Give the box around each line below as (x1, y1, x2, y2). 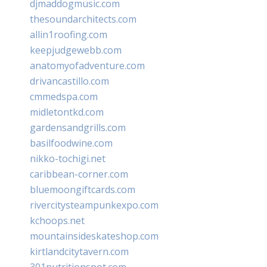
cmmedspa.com (30, 89, 98, 103)
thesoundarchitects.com (30, 12, 136, 26)
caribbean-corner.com (30, 167, 128, 181)
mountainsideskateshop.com (30, 229, 159, 243)
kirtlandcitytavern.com (30, 244, 129, 258)
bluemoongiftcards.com (30, 182, 135, 196)
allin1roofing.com (30, 27, 107, 41)
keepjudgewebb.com (30, 43, 122, 57)
